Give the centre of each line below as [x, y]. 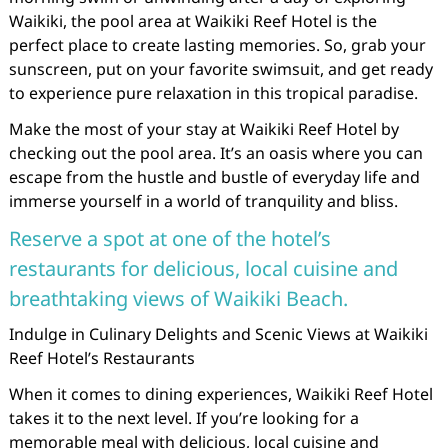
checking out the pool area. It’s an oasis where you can [215, 153]
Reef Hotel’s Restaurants [101, 358]
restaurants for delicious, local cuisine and [203, 268]
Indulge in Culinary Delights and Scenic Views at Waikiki [218, 334]
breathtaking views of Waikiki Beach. [178, 298]
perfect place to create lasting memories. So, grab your [217, 45]
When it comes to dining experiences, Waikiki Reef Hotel [220, 394]
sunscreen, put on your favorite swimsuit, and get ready [220, 69]
